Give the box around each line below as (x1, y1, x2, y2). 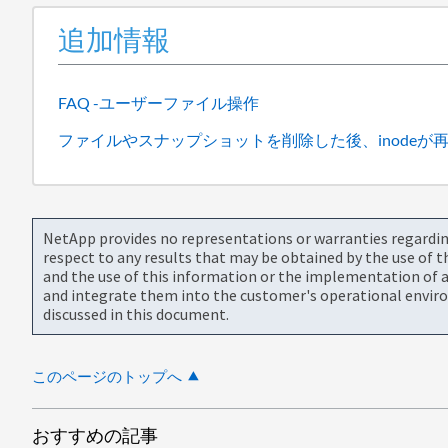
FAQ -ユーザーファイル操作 (58, 92, 259, 112)
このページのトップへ (32, 366, 182, 386)
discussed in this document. (43, 303, 229, 324)
